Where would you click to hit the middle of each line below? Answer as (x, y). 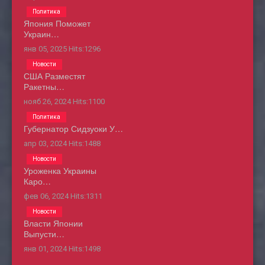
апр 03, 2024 (46, 144)
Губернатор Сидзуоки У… (73, 129)
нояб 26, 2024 (48, 102)
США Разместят (54, 76)
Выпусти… (44, 234)
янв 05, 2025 (46, 49)
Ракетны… (44, 87)
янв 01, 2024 (46, 249)
